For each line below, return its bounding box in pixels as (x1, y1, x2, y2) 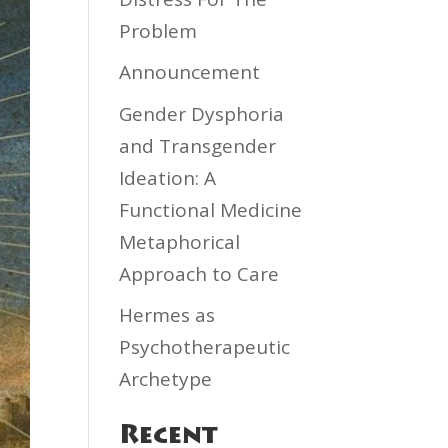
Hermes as (119, 302, 216, 328)
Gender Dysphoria (119, 100, 285, 127)
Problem (119, 17, 198, 44)
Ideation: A (119, 164, 217, 191)
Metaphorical (119, 228, 241, 255)
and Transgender (119, 132, 277, 159)
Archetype (119, 366, 213, 392)
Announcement (119, 59, 261, 85)
